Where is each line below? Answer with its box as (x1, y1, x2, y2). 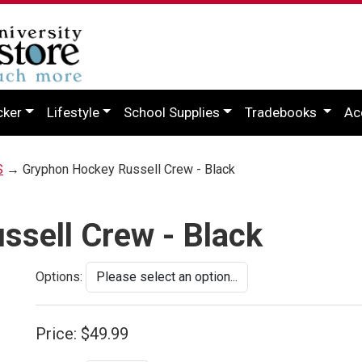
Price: (36, 323, 77, 343)
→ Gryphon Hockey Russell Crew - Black (3, 161, 235, 177)
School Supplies (124, 103, 221, 120)
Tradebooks (244, 103, 320, 120)
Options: (36, 268, 82, 284)
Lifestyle (46, 103, 99, 120)
